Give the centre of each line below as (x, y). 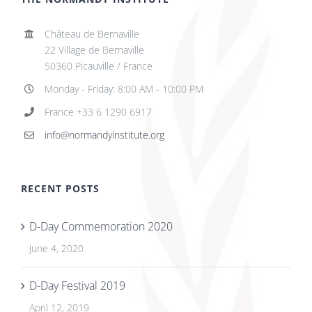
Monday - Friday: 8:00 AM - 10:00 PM (124, 89)
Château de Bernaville (92, 34)
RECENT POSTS (60, 188)
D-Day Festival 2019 (77, 285)
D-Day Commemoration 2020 (101, 226)
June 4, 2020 (56, 248)
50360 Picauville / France (98, 66)
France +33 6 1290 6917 (98, 111)
